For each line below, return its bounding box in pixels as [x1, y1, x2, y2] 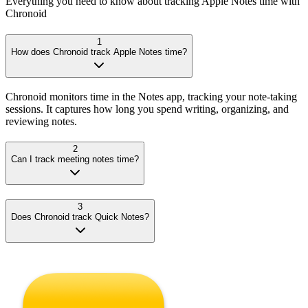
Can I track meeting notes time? [11, 154, 139, 165]
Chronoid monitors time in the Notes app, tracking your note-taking [5, 90, 297, 102]
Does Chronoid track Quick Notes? [11, 212, 149, 223]
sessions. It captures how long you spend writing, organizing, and [5, 102, 289, 115]
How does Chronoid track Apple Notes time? [11, 46, 187, 57]
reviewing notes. [5, 115, 77, 127]
